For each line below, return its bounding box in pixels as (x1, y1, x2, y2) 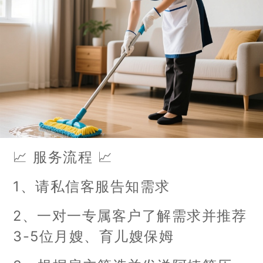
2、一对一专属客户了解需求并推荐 (13, 207, 247, 224)
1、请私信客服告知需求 (13, 177, 170, 195)
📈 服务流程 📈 (13, 148, 113, 166)
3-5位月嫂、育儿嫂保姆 (13, 227, 174, 245)
